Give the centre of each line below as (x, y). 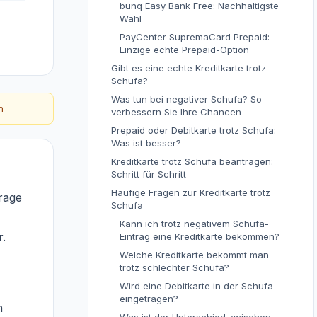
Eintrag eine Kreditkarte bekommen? (200, 236)
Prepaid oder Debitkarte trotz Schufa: (194, 130)
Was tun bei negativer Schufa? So (186, 99)
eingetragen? (149, 299)
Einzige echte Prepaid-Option (184, 50)
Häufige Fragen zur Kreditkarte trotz (191, 192)
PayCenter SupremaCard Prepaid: (195, 37)
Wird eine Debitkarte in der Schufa (196, 286)
